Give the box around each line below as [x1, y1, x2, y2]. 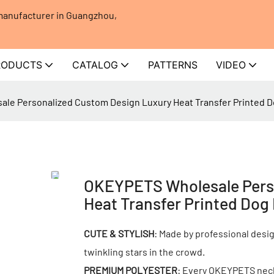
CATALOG [72, 59, 118, 71]
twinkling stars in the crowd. [84, 245, 205, 257]
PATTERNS [148, 59, 198, 71]
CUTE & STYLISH [84, 227, 154, 239]
